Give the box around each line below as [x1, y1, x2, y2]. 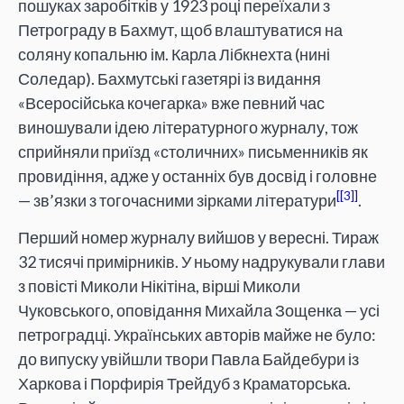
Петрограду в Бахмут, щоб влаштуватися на [18, 19, 343, 40]
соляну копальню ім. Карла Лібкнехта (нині [18, 43, 330, 64]
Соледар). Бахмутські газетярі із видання [18, 68, 321, 88]
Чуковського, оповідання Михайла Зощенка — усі [18, 300, 380, 321]
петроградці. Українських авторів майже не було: [18, 325, 376, 345]
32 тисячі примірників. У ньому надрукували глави [18, 252, 385, 272]
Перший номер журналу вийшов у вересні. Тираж [18, 227, 379, 248]
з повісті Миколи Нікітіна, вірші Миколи [18, 276, 300, 297]
